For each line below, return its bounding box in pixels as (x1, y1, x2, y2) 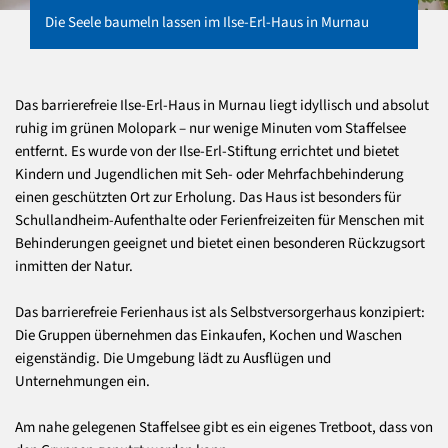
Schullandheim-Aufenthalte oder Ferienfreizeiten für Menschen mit (15, 209, 424, 231)
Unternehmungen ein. (15, 370, 153, 392)
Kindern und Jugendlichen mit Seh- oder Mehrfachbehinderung (15, 163, 404, 185)
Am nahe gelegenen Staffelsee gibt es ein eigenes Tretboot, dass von (15, 416, 433, 438)
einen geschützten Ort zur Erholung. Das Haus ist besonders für (15, 186, 401, 208)
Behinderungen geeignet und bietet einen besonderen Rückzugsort (15, 232, 425, 254)
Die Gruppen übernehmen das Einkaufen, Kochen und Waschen (15, 324, 402, 346)
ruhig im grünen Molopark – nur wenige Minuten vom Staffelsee (15, 117, 406, 139)
